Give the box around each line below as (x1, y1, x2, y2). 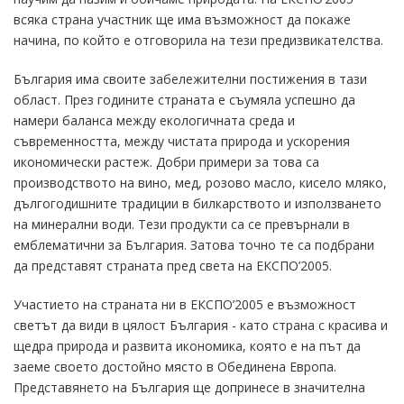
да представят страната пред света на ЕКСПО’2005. (14, 257, 332, 274)
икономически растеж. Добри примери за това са (14, 153, 319, 170)
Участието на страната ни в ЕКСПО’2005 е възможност (14, 296, 356, 313)
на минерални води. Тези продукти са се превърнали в (14, 216, 350, 233)
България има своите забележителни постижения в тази (14, 70, 367, 87)
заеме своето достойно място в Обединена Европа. (14, 358, 336, 375)
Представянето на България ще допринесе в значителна (14, 379, 365, 396)
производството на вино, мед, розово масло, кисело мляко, (14, 174, 387, 191)
